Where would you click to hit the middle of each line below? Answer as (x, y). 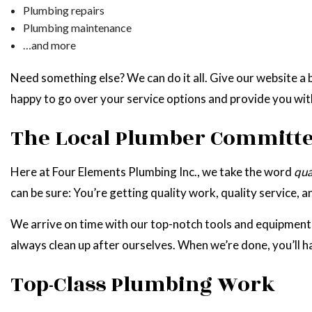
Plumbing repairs (63, 10)
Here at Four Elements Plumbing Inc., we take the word (152, 171)
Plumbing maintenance (77, 27)
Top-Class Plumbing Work (143, 284)
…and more (49, 45)
